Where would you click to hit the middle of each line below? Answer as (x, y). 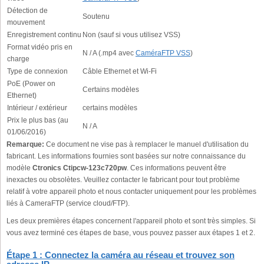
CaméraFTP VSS (163, 53)
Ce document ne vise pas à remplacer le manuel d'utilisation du (146, 144)
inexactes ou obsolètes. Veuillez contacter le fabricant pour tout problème (123, 180)
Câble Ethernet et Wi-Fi (120, 71)
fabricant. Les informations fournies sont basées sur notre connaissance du (126, 156)
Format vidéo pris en (40, 47)
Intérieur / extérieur (37, 108)
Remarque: (25, 144)
